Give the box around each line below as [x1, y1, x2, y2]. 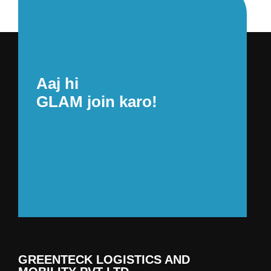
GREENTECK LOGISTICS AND [18, 253, 190, 267]
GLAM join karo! [36, 93, 157, 111]
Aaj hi [36, 74, 79, 93]
